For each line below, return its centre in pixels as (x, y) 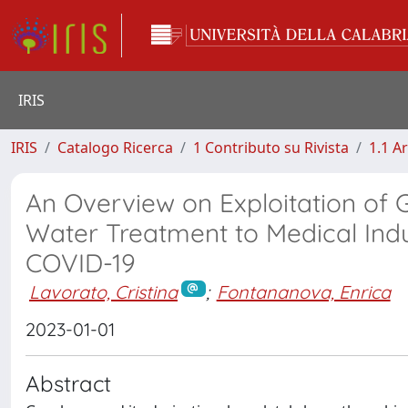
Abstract (68, 383)
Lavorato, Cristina (103, 292)
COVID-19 (81, 263)
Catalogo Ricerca (115, 148)
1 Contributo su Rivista (271, 148)
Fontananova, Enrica (303, 292)
